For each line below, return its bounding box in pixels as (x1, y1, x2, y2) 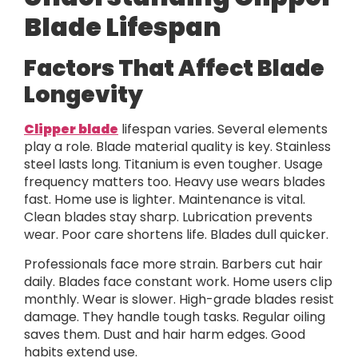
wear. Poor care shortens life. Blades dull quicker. (24, 225, 328, 245)
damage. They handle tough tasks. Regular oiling (24, 307, 325, 326)
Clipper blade (24, 120, 118, 139)
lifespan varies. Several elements (118, 120, 328, 139)
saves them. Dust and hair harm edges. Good (24, 324, 305, 344)
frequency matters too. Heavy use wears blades (24, 173, 325, 192)
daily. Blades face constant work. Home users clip (24, 272, 332, 291)
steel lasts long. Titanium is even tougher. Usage (24, 155, 323, 174)
